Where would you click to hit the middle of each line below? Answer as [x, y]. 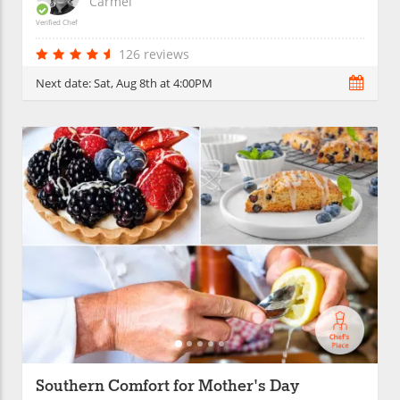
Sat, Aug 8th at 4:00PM [153, 83]
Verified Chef [57, 21]
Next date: [65, 83]
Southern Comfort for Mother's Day [167, 387]
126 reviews [154, 54]
